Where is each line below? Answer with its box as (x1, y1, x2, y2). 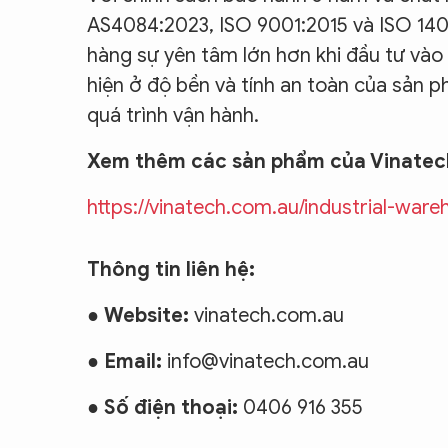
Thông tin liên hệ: (87, 256, 255, 282)
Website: (104, 302, 189, 328)
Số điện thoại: (104, 394, 243, 420)
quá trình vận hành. (87, 102, 259, 128)
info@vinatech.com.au (162, 348, 369, 374)
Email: (104, 348, 162, 374)
